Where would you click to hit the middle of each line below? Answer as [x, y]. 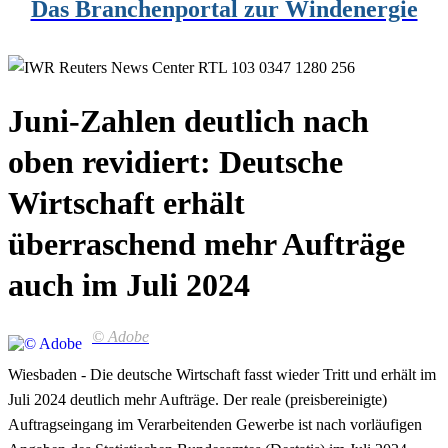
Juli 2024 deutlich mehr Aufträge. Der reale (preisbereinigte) [197, 399]
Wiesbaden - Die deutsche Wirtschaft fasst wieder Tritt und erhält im [222, 374]
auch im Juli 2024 [129, 285]
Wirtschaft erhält [126, 203]
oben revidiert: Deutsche [175, 162]
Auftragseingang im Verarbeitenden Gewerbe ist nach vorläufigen [215, 424]
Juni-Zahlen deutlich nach [188, 121]
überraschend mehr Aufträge [206, 244]
